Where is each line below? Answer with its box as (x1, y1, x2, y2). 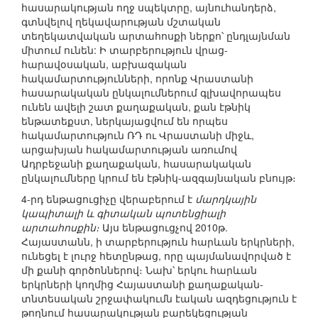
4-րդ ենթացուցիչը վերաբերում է (21, 192, 195, 207)
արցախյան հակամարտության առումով (21, 142, 237, 157)
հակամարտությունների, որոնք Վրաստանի (21, 71, 253, 86)
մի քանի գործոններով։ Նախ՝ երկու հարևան (21, 263, 257, 278)
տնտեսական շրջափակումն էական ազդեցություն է (21, 291, 297, 306)
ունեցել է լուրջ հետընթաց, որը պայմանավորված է (21, 248, 291, 263)
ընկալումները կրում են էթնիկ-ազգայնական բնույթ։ (21, 170, 296, 185)
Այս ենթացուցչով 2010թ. (99, 220, 228, 235)
